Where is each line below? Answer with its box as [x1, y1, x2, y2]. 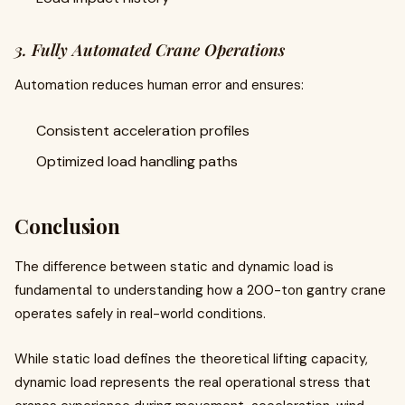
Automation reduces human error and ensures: [14, 76, 304, 94]
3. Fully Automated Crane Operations [14, 39, 285, 61]
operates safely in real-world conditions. [14, 305, 266, 323]
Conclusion [14, 212, 120, 240]
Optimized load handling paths [36, 152, 238, 171]
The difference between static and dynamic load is [14, 258, 334, 276]
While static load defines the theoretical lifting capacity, [14, 350, 368, 368]
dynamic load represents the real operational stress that [14, 373, 371, 391]
